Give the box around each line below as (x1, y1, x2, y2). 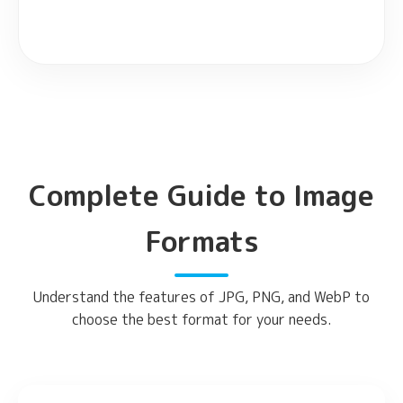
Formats (144, 220, 259, 261)
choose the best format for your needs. (71, 309, 332, 329)
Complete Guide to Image (29, 175, 374, 215)
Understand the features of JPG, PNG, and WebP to (33, 286, 370, 307)
